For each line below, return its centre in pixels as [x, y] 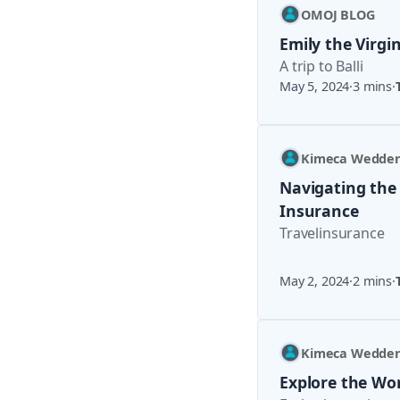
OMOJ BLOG [338, 14]
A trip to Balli [321, 66]
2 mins [373, 281]
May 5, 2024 [315, 86]
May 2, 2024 [315, 281]
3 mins [373, 86]
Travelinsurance [332, 233]
